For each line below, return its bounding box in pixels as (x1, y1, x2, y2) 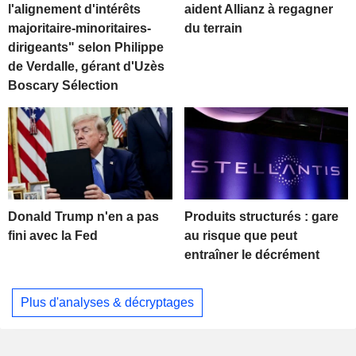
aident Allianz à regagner (184, 2, 333, 17)
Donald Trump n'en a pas (8, 210, 159, 224)
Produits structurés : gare (184, 210, 339, 224)
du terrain (184, 21, 242, 36)
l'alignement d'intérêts (8, 2, 141, 17)
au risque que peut (184, 229, 297, 243)
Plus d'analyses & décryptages (21, 295, 194, 309)
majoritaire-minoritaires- (8, 21, 151, 36)
